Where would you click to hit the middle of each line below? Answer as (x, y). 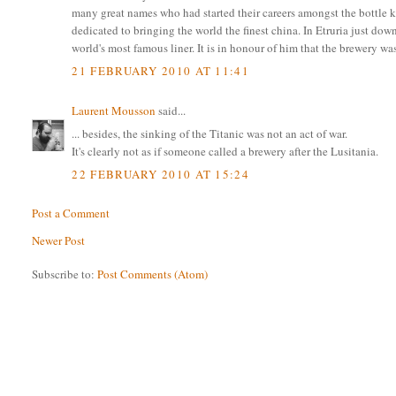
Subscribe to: (65, 274)
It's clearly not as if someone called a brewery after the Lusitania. (225, 152)
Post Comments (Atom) (153, 274)
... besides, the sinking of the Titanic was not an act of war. (210, 134)
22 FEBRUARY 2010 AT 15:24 (160, 174)
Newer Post (59, 240)
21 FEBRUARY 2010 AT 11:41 (160, 70)
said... (171, 110)
